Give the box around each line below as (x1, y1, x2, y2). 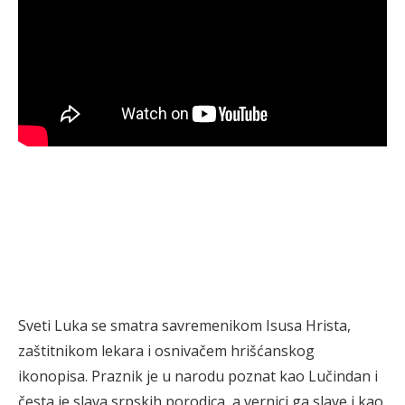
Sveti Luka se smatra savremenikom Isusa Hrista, (18, 316, 351, 335)
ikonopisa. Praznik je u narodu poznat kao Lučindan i (18, 366, 378, 386)
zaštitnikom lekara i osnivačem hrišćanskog (18, 341, 315, 361)
